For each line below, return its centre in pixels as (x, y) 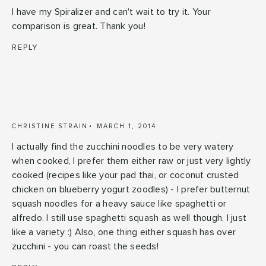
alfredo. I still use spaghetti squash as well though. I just (129, 218)
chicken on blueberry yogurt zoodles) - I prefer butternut (131, 189)
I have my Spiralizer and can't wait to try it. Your (111, 12)
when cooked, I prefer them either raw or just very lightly (132, 161)
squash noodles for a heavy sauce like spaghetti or (119, 203)
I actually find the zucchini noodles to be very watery (123, 146)
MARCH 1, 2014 (126, 126)
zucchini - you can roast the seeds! (85, 246)
